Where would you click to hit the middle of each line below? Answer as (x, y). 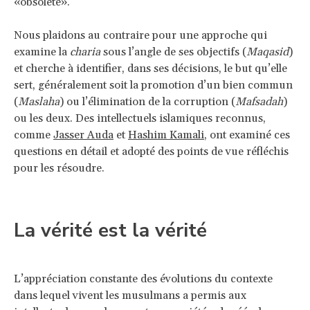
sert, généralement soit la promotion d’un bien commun (153, 85)
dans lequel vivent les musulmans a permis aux (130, 295)
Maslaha (39, 101)
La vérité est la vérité (110, 230)
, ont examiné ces (247, 135)
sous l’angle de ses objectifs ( (173, 52)
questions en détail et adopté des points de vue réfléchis (151, 151)
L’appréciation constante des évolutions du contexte (143, 279)
